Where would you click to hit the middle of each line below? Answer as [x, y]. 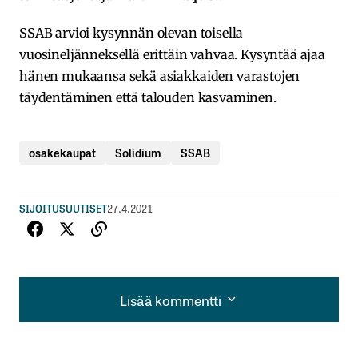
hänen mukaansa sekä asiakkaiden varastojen [160, 76]
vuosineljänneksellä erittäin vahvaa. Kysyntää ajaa [172, 54]
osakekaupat [62, 152]
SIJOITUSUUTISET [63, 208]
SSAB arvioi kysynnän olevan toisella [131, 32]
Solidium [138, 152]
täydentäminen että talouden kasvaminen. [148, 97]
